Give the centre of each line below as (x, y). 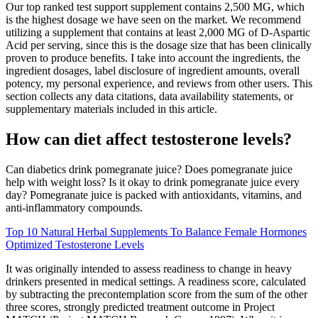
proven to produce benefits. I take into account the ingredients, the (153, 57)
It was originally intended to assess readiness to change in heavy (149, 268)
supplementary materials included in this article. (111, 109)
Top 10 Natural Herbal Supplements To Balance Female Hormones (156, 231)
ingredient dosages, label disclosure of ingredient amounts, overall (153, 70)
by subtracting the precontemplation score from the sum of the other (157, 294)
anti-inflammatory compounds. (74, 207)
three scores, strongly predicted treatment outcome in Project (140, 307)
